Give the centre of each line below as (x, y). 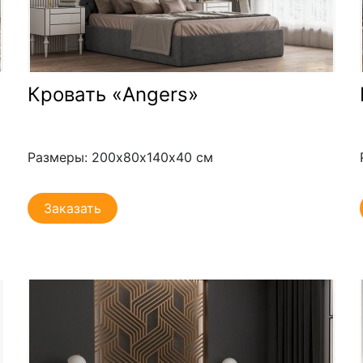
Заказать (72, 208)
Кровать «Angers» (113, 94)
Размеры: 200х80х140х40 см (120, 157)
